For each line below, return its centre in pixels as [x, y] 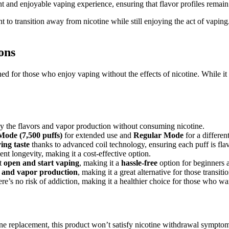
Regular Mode [158, 135]
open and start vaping [41, 163]
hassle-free [139, 163]
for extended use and [98, 135]
